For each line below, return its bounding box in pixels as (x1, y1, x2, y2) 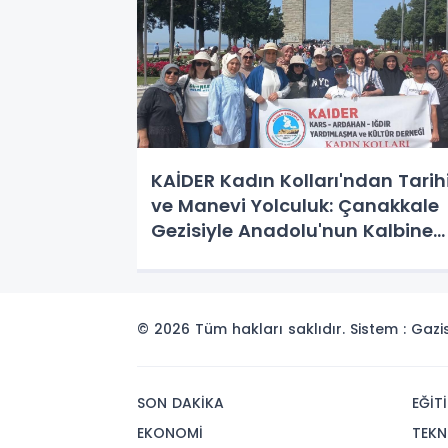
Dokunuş (151, 242, 232, 268)
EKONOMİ (137, 423, 203, 443)
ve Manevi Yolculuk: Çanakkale (151, 192, 439, 218)
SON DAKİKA (137, 393, 224, 413)
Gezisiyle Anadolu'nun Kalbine (151, 217, 433, 243)
